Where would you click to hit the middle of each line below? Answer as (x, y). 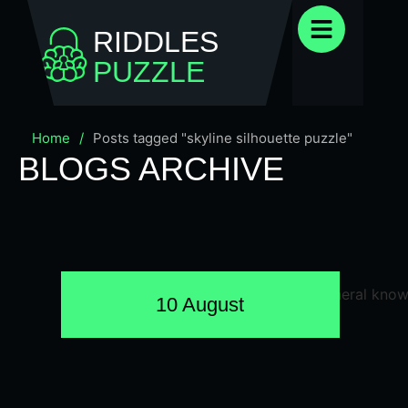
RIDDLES (156, 42)
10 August (200, 305)
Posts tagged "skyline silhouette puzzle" (223, 138)
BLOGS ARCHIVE (151, 169)
